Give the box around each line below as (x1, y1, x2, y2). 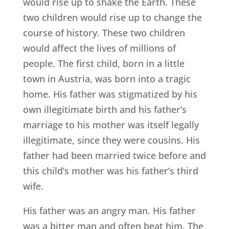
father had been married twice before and (22, 149, 206, 162)
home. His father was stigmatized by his (22, 88, 197, 101)
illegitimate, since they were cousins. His (22, 134, 200, 147)
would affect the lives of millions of (22, 42, 176, 55)
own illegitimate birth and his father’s (22, 103, 187, 116)
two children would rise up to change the (22, 11, 202, 24)
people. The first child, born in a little (22, 57, 185, 70)
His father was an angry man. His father (22, 204, 196, 217)
